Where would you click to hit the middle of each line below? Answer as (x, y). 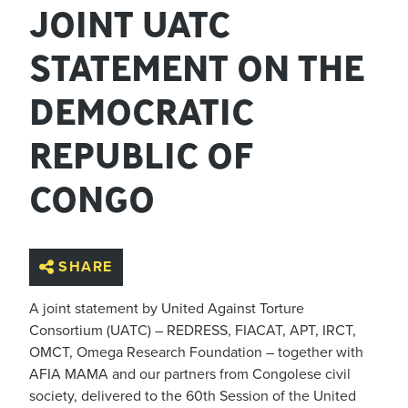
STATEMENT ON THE (197, 68)
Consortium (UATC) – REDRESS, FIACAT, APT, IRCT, (193, 331)
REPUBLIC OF (141, 155)
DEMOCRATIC (142, 112)
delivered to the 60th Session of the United (217, 397)
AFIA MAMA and (84, 375)
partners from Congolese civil (257, 375)
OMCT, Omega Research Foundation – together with (196, 353)
